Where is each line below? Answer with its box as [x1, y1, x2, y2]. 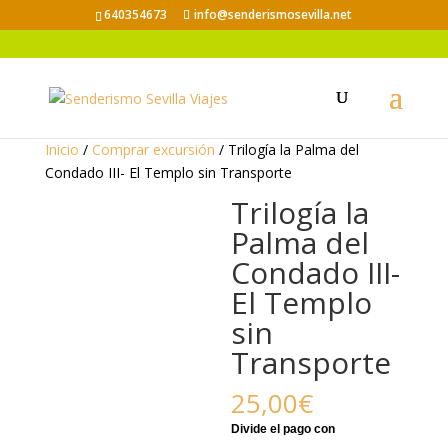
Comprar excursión [91, 140, 215, 159]
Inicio [44, 140, 79, 159]
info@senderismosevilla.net [194, 6, 353, 23]
